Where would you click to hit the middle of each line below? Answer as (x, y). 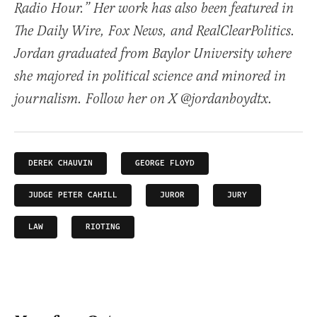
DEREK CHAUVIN (60, 163)
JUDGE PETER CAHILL (73, 195)
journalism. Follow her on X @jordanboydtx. (143, 100)
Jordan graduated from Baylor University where (153, 54)
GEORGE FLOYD (165, 163)
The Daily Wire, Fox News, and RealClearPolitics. (155, 32)
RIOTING (103, 227)
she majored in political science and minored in (150, 77)
